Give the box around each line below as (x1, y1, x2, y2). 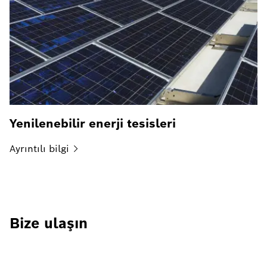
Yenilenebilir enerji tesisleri (10, 116, 176, 131)
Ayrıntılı (10, 142, 46, 155)
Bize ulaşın (10, 214, 88, 232)
